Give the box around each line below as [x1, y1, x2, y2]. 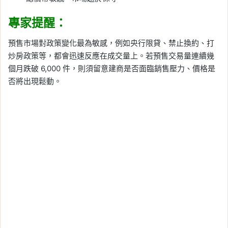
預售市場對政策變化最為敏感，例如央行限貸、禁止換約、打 [8, 38, 214, 48]
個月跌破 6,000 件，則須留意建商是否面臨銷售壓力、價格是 [8, 64, 215, 74]
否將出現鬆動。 [8, 76, 62, 87]
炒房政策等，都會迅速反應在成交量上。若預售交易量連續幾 [8, 51, 214, 61]
